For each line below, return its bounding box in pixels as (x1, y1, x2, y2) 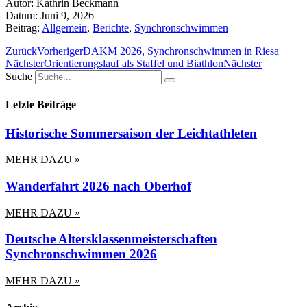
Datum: (5, 10, 38, 21)
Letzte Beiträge (5, 99, 76, 111)
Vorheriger (37, 45, 83, 57)
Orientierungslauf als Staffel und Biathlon (44, 58, 223, 69)
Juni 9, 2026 (40, 10, 94, 21)
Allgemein (42, 22, 87, 34)
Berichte (93, 22, 129, 34)
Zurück (5, 45, 37, 57)
